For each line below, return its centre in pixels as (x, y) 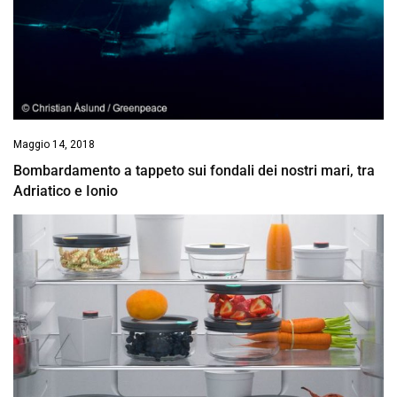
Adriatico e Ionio (66, 191)
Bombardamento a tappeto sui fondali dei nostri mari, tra (194, 170)
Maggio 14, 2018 (54, 144)
